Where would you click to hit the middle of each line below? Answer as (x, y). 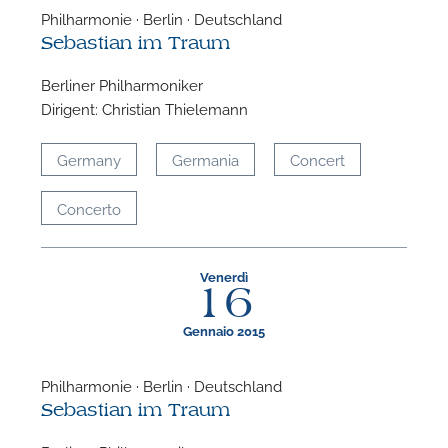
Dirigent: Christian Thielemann (145, 108)
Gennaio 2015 (224, 330)
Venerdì (224, 277)
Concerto (89, 207)
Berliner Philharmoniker (122, 84)
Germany (89, 159)
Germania (206, 159)
